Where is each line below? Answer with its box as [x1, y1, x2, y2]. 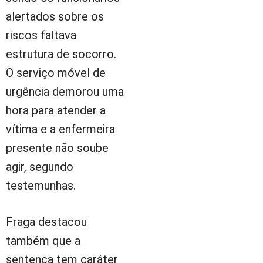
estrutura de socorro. [6, 46, 116, 61]
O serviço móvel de [6, 65, 106, 80]
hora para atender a [6, 103, 106, 117]
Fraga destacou [6, 214, 87, 229]
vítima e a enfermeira [6, 122, 115, 136]
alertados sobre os [6, 9, 104, 23]
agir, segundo [6, 159, 73, 174]
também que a [6, 233, 80, 248]
